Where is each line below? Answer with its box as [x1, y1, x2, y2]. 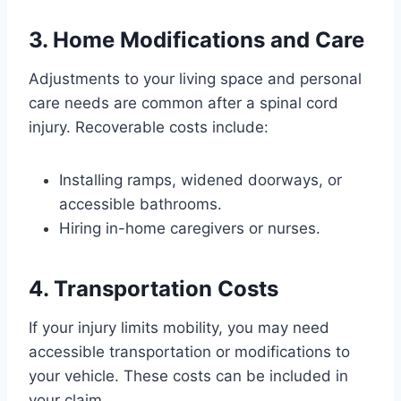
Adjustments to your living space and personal [29, 69, 362, 88]
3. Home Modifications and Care [29, 26, 364, 53]
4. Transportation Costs [29, 275, 278, 302]
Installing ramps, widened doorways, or [59, 170, 342, 189]
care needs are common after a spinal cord [29, 93, 338, 112]
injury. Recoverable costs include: [29, 117, 269, 136]
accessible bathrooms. [59, 194, 222, 213]
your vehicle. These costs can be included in [29, 366, 348, 385]
